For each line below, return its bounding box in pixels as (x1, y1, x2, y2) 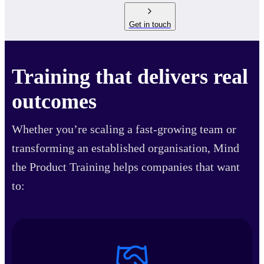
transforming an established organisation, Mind (12, 141, 239, 155)
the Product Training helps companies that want (12, 160, 240, 174)
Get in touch (128, 20, 171, 29)
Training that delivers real (12, 65, 248, 89)
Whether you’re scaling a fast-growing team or (12, 123, 236, 136)
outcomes (12, 90, 97, 114)
